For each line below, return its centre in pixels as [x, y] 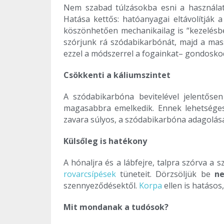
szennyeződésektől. [101, 186]
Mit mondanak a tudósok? [116, 207]
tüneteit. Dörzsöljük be [165, 174]
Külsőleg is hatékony [105, 141]
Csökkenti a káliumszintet [117, 75]
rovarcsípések [90, 174]
